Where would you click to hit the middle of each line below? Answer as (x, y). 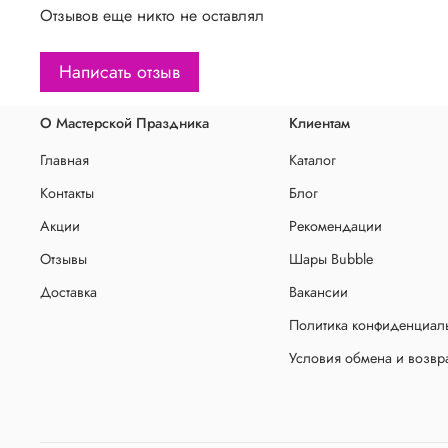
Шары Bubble (331, 258)
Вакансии (318, 291)
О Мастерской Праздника (124, 122)
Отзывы (63, 258)
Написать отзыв (119, 72)
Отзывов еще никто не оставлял (152, 16)
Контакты (67, 192)
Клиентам (319, 122)
